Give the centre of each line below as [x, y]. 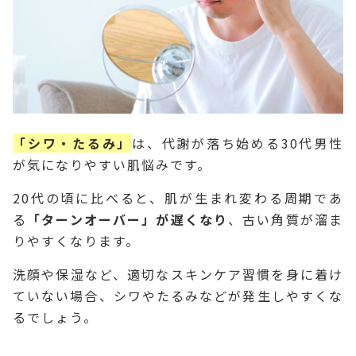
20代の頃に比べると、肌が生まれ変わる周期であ [178, 197]
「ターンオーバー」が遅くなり [128, 219]
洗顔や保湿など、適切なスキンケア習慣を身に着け [178, 274]
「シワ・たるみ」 [73, 143]
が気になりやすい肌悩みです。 [112, 164]
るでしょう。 [55, 317]
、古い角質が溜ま [286, 219]
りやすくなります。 [76, 240]
